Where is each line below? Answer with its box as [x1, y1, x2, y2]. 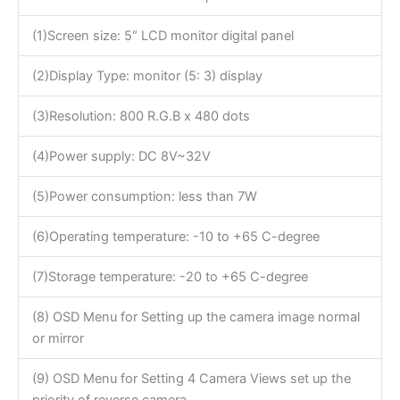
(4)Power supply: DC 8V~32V [31, 147, 211, 164]
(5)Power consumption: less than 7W [31, 187, 257, 204]
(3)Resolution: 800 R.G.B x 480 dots [31, 107, 250, 124]
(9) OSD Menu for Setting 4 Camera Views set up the [31, 370, 351, 387]
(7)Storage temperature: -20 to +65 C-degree [31, 268, 308, 285]
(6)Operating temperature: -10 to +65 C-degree [31, 228, 320, 245]
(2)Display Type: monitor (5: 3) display [31, 67, 262, 84]
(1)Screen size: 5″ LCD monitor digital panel [31, 27, 294, 44]
